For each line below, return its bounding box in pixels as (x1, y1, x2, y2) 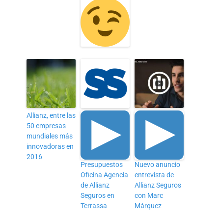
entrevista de (135, 170, 174, 179)
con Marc (135, 191, 164, 199)
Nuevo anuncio (135, 160, 181, 168)
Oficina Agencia (81, 170, 129, 179)
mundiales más (27, 132, 73, 140)
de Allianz (81, 181, 110, 189)
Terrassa (81, 201, 108, 210)
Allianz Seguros (135, 181, 182, 189)
